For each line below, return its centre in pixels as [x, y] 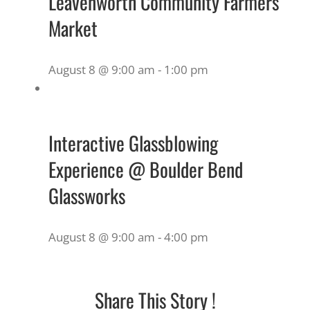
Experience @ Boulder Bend [146, 169]
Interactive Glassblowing [133, 143]
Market [73, 28]
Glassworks [87, 195]
